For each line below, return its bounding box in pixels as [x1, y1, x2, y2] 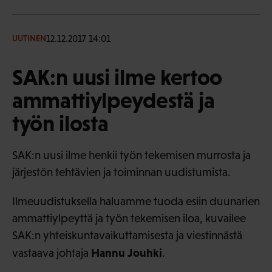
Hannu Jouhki [91, 245, 162, 259]
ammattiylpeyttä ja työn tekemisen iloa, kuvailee [12, 211, 246, 225]
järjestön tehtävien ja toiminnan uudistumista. [12, 165, 231, 178]
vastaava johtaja [12, 246, 91, 259]
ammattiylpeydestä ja [12, 87, 215, 113]
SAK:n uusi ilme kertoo [12, 64, 222, 90]
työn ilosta [12, 110, 109, 136]
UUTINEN [12, 33, 46, 44]
